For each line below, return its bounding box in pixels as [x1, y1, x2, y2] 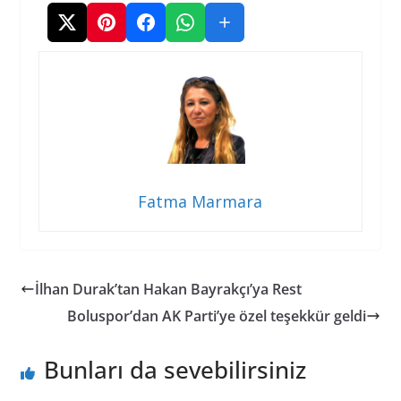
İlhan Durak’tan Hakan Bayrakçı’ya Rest [34, 279, 302, 300]
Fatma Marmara [138, 191, 263, 213]
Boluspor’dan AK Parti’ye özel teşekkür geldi [67, 306, 367, 327]
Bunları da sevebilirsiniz [43, 354, 306, 387]
